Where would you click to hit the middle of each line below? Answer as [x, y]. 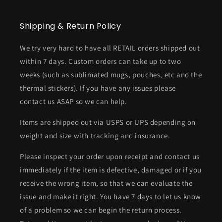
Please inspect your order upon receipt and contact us [110, 156]
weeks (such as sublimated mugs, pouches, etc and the [111, 75]
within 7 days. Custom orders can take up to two [101, 61]
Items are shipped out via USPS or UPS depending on [108, 122]
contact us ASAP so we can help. [74, 101]
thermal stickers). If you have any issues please [98, 88]
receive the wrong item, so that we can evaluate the [106, 183]
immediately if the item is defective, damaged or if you [111, 170]
